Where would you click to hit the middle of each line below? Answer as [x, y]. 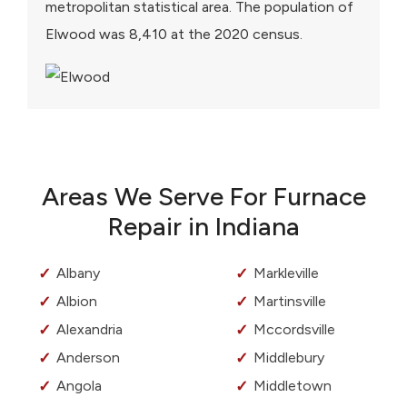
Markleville [286, 273]
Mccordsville [294, 330]
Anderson [88, 358]
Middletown [293, 386]
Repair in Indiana [203, 227]
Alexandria [89, 330]
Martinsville [290, 302]
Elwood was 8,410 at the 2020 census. [174, 35]
